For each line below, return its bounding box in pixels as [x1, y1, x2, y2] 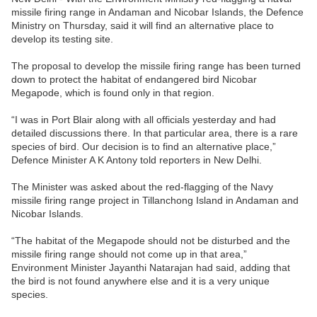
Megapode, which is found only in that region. [11, 87, 214, 99]
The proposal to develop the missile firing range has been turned [11, 60, 301, 72]
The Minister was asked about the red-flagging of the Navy [11, 181, 273, 193]
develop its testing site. [11, 33, 113, 45]
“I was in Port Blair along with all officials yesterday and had [11, 114, 276, 126]
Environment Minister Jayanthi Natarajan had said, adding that [11, 262, 290, 274]
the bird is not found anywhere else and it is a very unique [11, 275, 270, 287]
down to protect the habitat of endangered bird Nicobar [11, 74, 257, 86]
